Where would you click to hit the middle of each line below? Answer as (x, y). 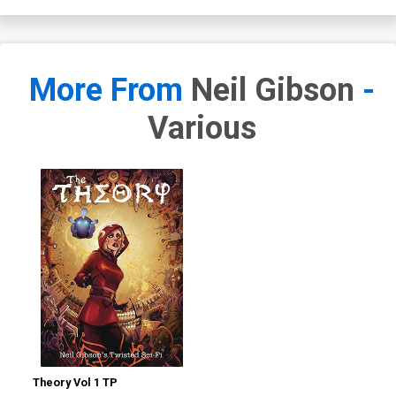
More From (110, 91)
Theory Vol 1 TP (76, 383)
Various (202, 129)
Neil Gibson (272, 91)
